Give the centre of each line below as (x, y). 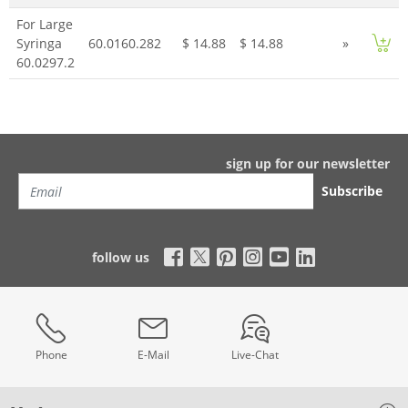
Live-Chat (255, 355)
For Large (44, 24)
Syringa (39, 43)
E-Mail (153, 355)
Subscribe (352, 191)
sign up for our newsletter (308, 163)
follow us (122, 257)
